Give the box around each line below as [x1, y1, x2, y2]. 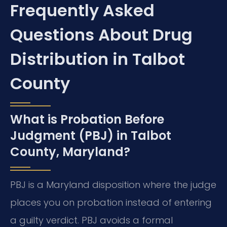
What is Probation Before [10, 111, 164, 128]
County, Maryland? [10, 143, 130, 161]
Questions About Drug [10, 23, 193, 47]
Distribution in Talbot [10, 48, 185, 71]
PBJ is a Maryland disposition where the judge [10, 178, 216, 192]
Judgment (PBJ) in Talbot [10, 127, 171, 144]
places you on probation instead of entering [10, 196, 212, 209]
